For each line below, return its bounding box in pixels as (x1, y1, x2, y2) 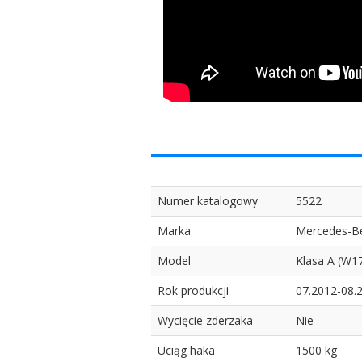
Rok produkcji (158, 282, 229, 298)
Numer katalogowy (158, 192, 258, 208)
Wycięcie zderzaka (158, 312, 253, 328)
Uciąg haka (158, 342, 215, 358)
